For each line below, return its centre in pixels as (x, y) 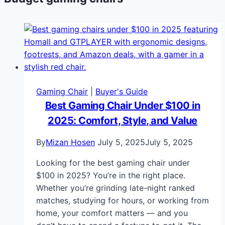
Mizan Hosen (70, 142)
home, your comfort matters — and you (112, 213)
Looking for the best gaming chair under (113, 163)
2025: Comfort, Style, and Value (123, 121)
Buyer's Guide (122, 92)
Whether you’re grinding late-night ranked (116, 188)
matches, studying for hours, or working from (123, 201)
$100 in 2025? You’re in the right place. (111, 176)
